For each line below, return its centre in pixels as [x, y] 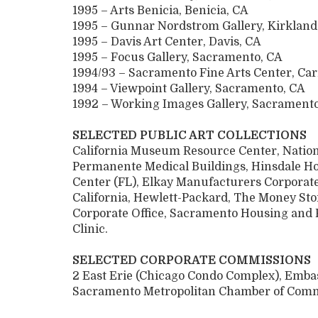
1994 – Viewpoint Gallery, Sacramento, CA [189, 89]
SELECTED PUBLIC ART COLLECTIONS [190, 136]
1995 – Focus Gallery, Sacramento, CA [177, 58]
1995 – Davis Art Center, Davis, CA [167, 42]
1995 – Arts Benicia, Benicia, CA [160, 11]
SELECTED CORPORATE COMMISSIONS [192, 261]
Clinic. [90, 230]
